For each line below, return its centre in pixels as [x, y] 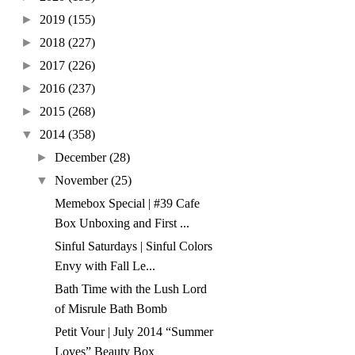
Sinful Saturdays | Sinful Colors [134, 246]
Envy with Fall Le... [105, 266]
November [82, 181]
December [81, 158]
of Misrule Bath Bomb [111, 309]
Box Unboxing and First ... [122, 223]
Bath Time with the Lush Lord [131, 289]
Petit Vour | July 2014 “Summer [134, 332]
